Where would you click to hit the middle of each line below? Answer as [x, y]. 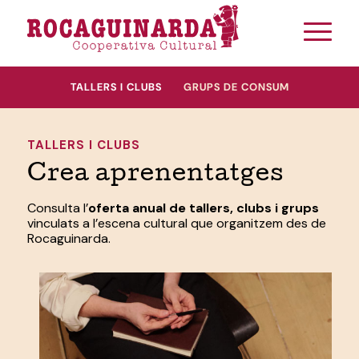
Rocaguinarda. [69, 238]
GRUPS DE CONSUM [237, 87]
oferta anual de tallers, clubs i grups [203, 208]
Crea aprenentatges [155, 175]
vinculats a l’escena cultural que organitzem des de [176, 223]
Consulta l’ [57, 208]
